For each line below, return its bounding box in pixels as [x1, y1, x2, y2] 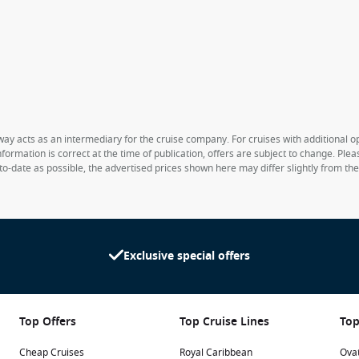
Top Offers [19, 313, 76, 330]
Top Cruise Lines [179, 313, 269, 330]
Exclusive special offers [123, 247, 250, 264]
